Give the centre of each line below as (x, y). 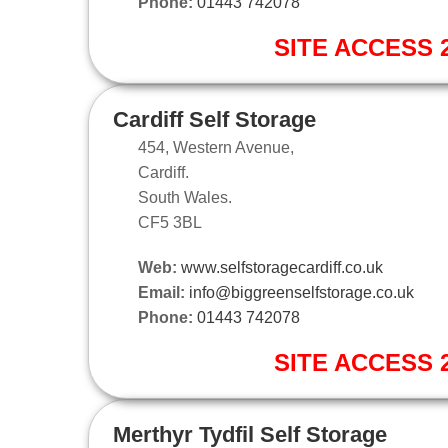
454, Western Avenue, (216, 147)
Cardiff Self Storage (214, 119)
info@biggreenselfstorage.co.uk (301, 292)
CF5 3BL (170, 222)
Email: (161, 292)
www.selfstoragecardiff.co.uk (282, 267)
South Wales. (185, 197)
